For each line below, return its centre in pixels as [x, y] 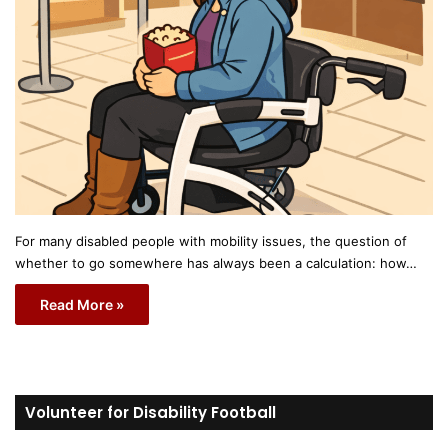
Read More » [82, 304]
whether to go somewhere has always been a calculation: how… [216, 262]
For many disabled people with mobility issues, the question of [211, 240]
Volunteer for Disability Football [150, 412]
